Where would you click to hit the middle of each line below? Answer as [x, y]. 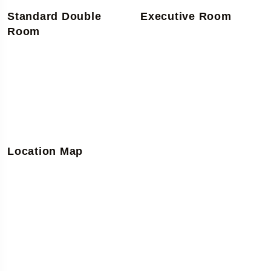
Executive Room [186, 17]
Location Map [45, 151]
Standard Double [54, 17]
